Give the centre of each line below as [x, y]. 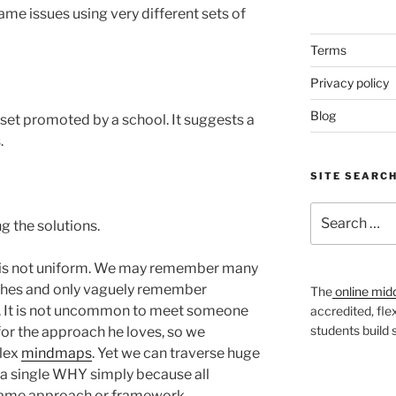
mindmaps [57, 353]
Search [330, 210]
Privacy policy [349, 82]
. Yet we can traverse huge [176, 353]
